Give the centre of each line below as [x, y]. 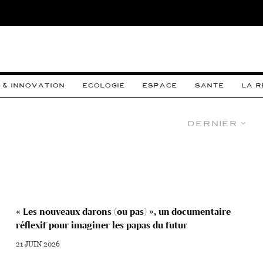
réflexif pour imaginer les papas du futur [102, 225]
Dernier [213, 124]
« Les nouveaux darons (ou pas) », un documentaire [124, 212]
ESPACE [160, 85]
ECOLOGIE [104, 85]
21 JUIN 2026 [38, 244]
